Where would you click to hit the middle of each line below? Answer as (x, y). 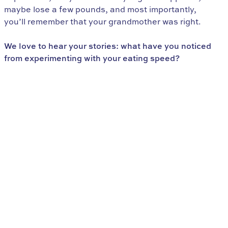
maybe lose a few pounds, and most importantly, (100, 9)
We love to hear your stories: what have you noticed (108, 46)
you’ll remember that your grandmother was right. (103, 22)
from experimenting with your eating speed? (92, 58)
